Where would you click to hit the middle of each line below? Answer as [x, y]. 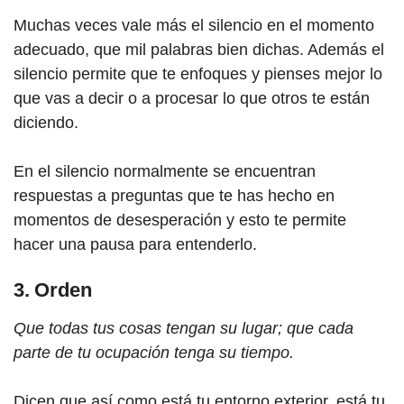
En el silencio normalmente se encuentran [165, 171]
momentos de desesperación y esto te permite [180, 220]
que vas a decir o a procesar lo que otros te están [192, 98]
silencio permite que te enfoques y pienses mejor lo [198, 74]
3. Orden [53, 290]
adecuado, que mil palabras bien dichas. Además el [199, 50]
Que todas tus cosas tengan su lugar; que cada [184, 328]
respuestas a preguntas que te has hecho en [174, 196]
